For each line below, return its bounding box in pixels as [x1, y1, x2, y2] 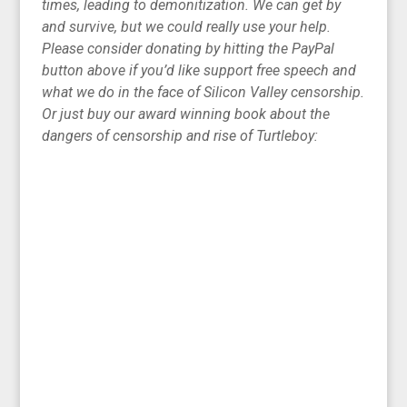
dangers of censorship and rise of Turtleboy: [42, 126, 323, 144]
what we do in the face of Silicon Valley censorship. [42, 83, 365, 101]
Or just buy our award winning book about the [42, 104, 331, 123]
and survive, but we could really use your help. [42, 17, 332, 35]
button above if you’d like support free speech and [42, 61, 357, 79]
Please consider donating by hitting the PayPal [42, 39, 335, 57]
